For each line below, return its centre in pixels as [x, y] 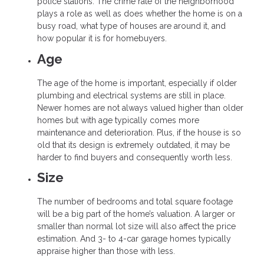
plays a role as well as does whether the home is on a [140, 14]
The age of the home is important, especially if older [137, 83]
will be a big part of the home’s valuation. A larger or [136, 214]
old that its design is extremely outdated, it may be [133, 145]
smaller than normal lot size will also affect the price [136, 226]
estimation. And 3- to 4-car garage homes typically [134, 238]
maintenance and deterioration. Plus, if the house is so [139, 132]
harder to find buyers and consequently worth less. [135, 157]
